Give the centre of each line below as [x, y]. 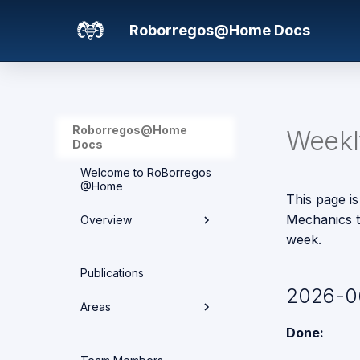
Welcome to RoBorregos [146, 172]
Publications [112, 273]
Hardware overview [143, 264]
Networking [121, 330]
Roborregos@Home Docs [219, 30]
